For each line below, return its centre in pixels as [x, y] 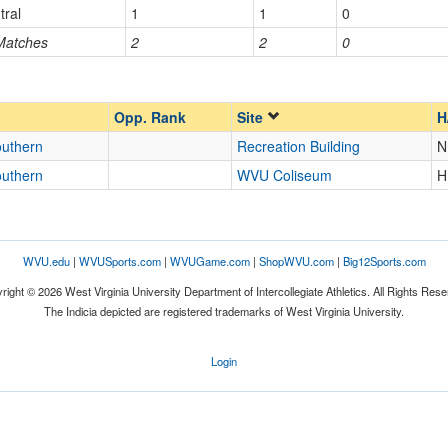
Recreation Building [298, 146]
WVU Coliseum [284, 175]
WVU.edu [46, 261]
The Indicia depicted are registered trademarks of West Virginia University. [224, 311]
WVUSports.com [119, 261]
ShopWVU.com [296, 261]
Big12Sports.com [384, 261]
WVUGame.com [209, 261]
